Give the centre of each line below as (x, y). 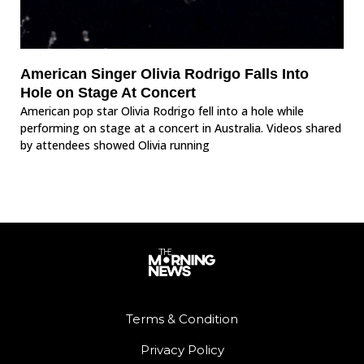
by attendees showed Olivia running (115, 145)
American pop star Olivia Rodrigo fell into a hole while (162, 111)
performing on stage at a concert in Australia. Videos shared (181, 128)
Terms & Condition (182, 318)
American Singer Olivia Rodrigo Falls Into (165, 74)
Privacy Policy (182, 349)
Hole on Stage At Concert (108, 93)
